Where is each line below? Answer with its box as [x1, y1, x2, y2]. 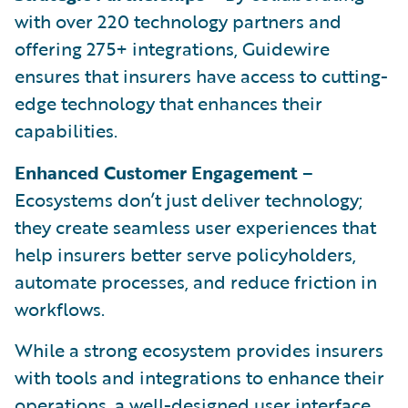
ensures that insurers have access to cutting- [15, 61, 388, 89]
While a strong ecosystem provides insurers [15, 335, 383, 363]
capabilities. [15, 116, 117, 144]
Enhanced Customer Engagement [15, 158, 298, 186]
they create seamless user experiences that [15, 212, 376, 240]
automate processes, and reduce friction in [15, 267, 377, 295]
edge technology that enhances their [15, 88, 322, 117]
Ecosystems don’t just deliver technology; [15, 185, 362, 213]
